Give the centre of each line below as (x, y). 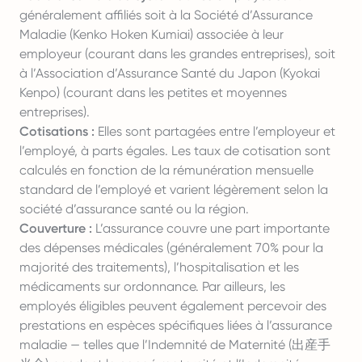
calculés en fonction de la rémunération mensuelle (166, 170)
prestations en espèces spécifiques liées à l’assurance (176, 325)
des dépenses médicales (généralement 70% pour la (171, 248)
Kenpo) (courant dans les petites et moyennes (153, 93)
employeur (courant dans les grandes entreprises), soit (177, 54)
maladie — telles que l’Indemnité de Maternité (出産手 (175, 345)
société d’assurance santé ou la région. (134, 209)
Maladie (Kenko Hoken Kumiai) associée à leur (152, 34)
